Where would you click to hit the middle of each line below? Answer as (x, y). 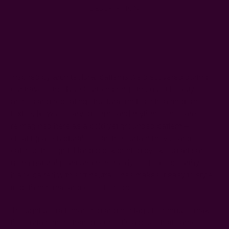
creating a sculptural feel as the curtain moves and (101, 139)
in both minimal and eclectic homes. (75, 188)
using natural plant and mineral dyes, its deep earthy (105, 163)
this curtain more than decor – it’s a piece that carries (106, 223)
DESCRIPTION (114, 8)
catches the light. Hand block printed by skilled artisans (110, 151)
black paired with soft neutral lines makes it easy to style (112, 175)
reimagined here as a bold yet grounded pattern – (100, 126)
